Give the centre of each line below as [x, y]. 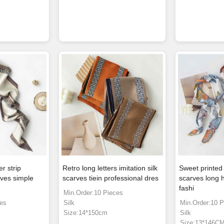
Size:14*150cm [86, 213]
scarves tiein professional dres [111, 178]
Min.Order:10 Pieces [93, 193]
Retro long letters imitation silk [110, 168]
